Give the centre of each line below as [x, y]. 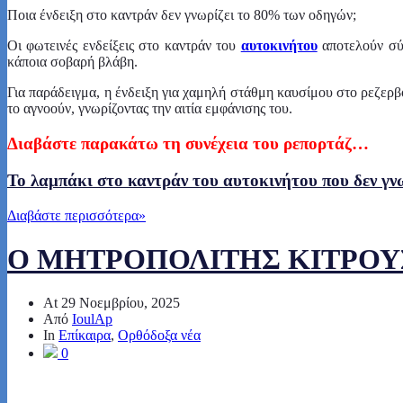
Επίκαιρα [85, 336]
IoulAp [92, 319]
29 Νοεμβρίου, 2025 [121, 303]
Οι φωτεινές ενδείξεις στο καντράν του [124, 46]
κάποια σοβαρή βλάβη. [72, 62]
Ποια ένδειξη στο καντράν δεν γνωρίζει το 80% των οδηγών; [182, 15]
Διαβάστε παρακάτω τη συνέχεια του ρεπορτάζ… [188, 144]
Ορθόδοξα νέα [159, 336]
